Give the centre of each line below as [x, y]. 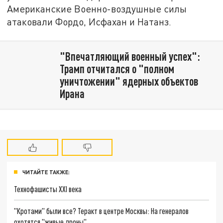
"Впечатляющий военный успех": [130, 56]
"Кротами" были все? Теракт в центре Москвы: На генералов [102, 211]
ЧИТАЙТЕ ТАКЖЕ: [46, 172]
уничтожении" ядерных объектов [129, 81]
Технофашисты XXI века [48, 189]
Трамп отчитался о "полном [117, 68]
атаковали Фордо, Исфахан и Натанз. [89, 22]
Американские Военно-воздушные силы [97, 9]
